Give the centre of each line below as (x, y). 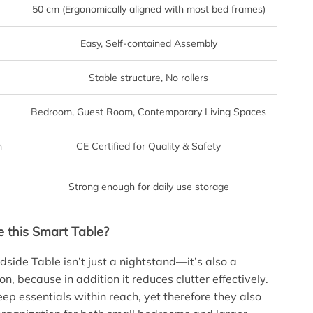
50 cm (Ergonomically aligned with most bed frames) (148, 9)
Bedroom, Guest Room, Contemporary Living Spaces (149, 111)
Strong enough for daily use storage (148, 186)
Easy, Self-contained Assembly (148, 43)
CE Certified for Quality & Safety (149, 146)
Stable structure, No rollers (149, 77)
